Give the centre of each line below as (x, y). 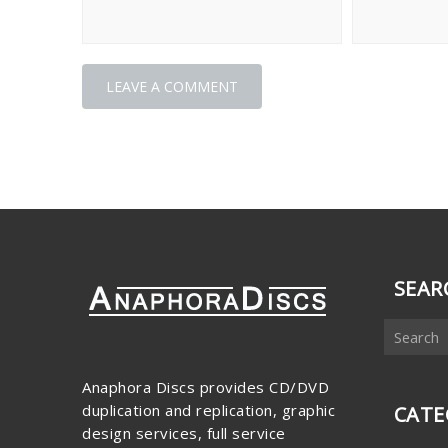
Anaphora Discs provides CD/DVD (205, 386)
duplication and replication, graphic (208, 409)
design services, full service (184, 432)
